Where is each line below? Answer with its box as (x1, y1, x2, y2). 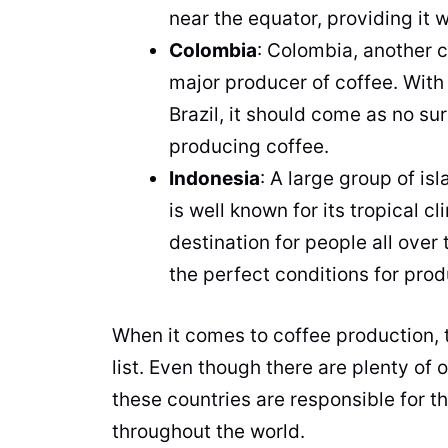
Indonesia (169, 167, 260, 191)
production (336, 323, 434, 347)
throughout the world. (112, 419, 310, 443)
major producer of (169, 71, 335, 95)
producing (169, 135, 266, 159)
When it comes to (112, 323, 273, 347)
